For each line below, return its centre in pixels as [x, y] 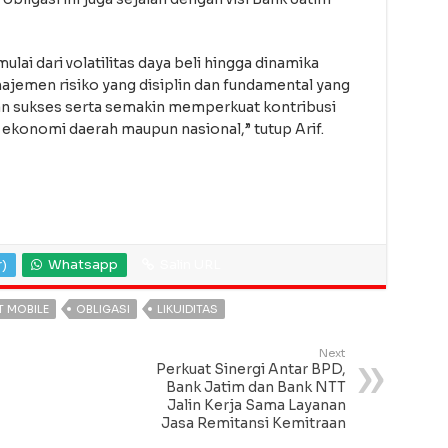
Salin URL [190, 265]
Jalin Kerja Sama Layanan [256, 405]
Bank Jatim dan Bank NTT [255, 387]
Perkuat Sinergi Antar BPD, [250, 369]
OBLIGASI [102, 309]
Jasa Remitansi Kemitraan [253, 423]
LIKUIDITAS [187, 309]
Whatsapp [82, 265]
